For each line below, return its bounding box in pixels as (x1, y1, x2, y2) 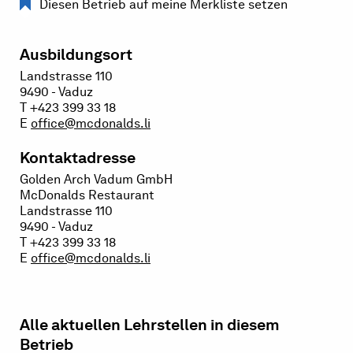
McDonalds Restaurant (20, 188, 154, 203)
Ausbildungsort (20, 45, 132, 64)
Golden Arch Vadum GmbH (20, 172, 173, 187)
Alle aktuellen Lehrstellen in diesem (20, 315, 280, 335)
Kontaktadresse (20, 148, 136, 167)
